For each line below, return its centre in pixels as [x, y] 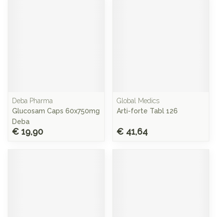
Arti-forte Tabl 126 [147, 111]
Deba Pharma [32, 101]
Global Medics [138, 101]
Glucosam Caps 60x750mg [56, 111]
